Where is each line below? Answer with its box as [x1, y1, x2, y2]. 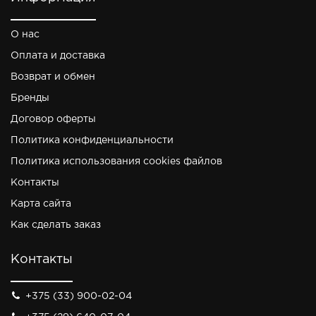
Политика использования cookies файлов [11, 157, 222, 166]
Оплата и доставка [11, 51, 105, 60]
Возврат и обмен [11, 73, 95, 81]
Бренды [11, 94, 49, 102]
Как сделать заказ [11, 221, 101, 229]
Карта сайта [11, 200, 71, 208]
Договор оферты [11, 115, 96, 123]
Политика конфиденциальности [11, 136, 174, 145]
